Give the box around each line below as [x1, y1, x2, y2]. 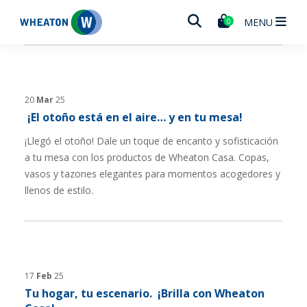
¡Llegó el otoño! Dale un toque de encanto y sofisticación [25, 134, 278, 147]
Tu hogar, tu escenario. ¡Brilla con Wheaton [25, 286, 265, 301]
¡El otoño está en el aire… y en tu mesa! [25, 110, 243, 125]
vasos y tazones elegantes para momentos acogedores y [25, 167, 280, 180]
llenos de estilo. [25, 184, 93, 197]
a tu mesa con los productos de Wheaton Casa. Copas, [25, 151, 269, 164]
